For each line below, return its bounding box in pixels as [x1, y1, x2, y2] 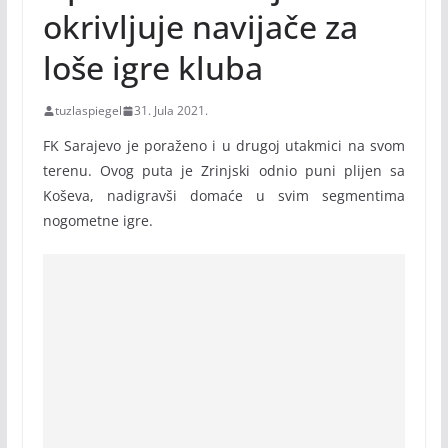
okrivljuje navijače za [42, 5, 358, 48]
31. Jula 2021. [133, 102, 208, 119]
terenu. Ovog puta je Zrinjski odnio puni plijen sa [42, 161, 406, 180]
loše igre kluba [42, 46, 263, 89]
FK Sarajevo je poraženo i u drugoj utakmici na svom [42, 136, 406, 155]
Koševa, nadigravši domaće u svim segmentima [42, 186, 406, 205]
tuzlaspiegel [54, 102, 122, 119]
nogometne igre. [42, 211, 153, 230]
